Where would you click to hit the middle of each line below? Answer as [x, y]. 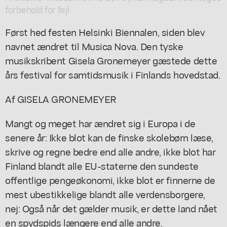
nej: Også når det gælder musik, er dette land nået [111, 208]
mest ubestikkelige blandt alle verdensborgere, [105, 194]
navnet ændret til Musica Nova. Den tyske [94, 46]
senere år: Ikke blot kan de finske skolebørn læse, [109, 137]
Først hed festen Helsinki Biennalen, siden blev [105, 31]
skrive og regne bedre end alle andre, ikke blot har [110, 151]
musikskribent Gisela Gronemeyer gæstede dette [111, 60]
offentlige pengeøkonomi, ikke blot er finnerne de [110, 179]
